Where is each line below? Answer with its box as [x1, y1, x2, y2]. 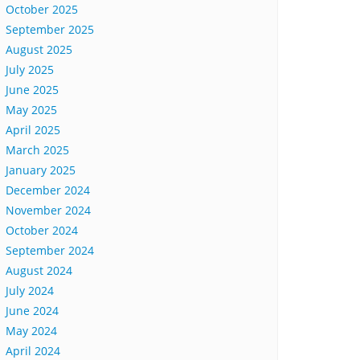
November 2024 [6, 202, 91, 218]
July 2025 [6, 62, 54, 77]
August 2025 [6, 42, 72, 57]
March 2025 [6, 142, 69, 157]
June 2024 [6, 303, 59, 318]
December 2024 [6, 182, 90, 198]
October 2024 [6, 223, 78, 238]
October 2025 [6, 2, 78, 17]
